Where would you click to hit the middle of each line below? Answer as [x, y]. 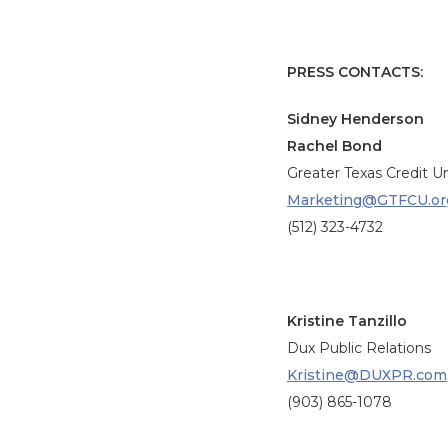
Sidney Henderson [355, 119]
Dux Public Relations [359, 348]
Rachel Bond [334, 146]
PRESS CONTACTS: [355, 72]
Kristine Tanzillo [347, 321]
